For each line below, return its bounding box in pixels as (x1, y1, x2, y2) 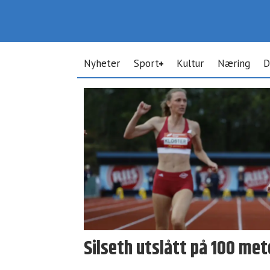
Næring (217, 57, 250, 70)
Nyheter (84, 57, 121, 70)
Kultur (177, 57, 204, 70)
